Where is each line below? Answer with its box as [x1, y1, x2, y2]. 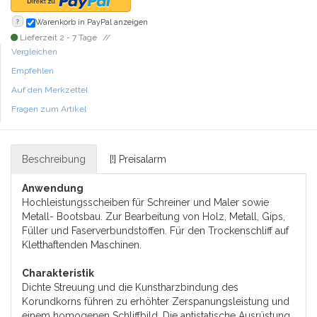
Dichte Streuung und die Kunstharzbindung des [22, 282, 238, 293]
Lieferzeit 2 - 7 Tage [18, 33, 99, 42]
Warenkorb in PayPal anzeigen [35, 18, 148, 27]
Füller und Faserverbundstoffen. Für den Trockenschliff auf [22, 225, 289, 236]
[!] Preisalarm [110, 154, 166, 165]
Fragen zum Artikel [11, 104, 86, 114]
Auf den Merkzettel [11, 85, 88, 95]
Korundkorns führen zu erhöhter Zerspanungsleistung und [22, 296, 289, 307]
